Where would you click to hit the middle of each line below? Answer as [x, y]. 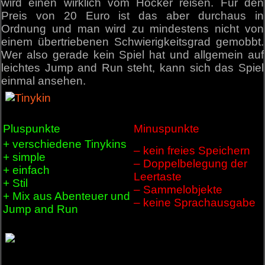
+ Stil [16, 183]
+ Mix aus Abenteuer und [67, 196]
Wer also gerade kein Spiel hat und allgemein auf [132, 55]
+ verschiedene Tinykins [65, 144]
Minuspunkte [167, 128]
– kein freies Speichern [192, 150]
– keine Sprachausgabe [195, 202]
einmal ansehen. [44, 81]
